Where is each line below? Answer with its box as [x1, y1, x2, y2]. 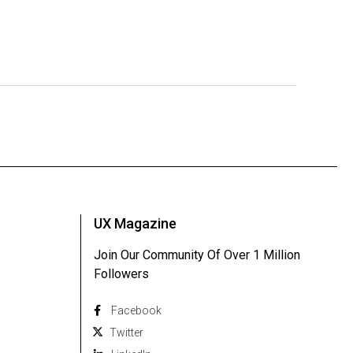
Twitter [110, 325, 143, 339]
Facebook [111, 303, 162, 317]
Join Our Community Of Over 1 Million [94, 247, 300, 262]
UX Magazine [94, 214, 176, 232]
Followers [94, 266, 149, 281]
